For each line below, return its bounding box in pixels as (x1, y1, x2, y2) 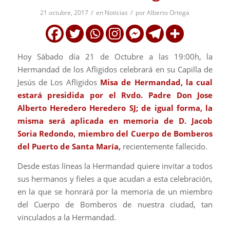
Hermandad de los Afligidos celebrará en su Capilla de (17, 64, 213, 74)
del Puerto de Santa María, (17, 141, 121, 151)
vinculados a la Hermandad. (17, 212, 116, 222)
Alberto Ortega (147, 8, 190, 17)
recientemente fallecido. (120, 141, 207, 151)
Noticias (105, 8, 128, 17)
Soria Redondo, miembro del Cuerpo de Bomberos (17, 128, 213, 139)
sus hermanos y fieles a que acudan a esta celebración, (17, 173, 213, 184)
